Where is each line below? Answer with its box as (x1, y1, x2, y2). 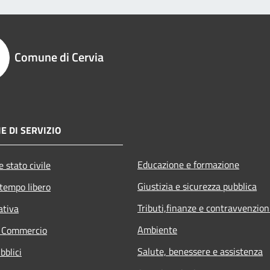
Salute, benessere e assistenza (137, 243, 263, 259)
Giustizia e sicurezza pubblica (137, 178, 257, 193)
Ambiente (137, 222, 177, 237)
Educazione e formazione (137, 157, 239, 172)
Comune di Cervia (14, 47, 104, 66)
